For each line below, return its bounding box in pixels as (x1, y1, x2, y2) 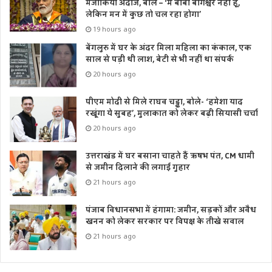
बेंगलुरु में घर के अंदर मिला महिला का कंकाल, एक (86, 41, 251, 56)
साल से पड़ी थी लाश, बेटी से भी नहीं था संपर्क (86, 52, 234, 67)
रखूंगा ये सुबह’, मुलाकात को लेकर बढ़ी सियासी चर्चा (86, 106, 258, 121)
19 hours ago (93, 24, 136, 34)
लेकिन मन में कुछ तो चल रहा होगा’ (86, 7, 201, 22)
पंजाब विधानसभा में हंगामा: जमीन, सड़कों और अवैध (86, 203, 256, 218)
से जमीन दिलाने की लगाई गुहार (86, 160, 190, 175)
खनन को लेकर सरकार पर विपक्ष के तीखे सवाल (86, 214, 244, 229)
